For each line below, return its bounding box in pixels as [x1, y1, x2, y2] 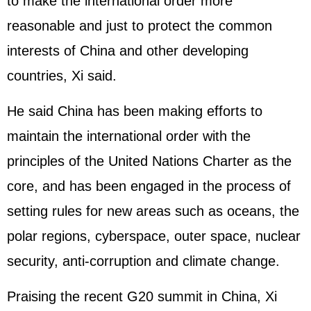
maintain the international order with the [7, 128, 251, 144]
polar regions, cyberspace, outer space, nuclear [7, 228, 301, 244]
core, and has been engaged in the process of [7, 178, 291, 194]
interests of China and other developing [7, 43, 249, 58]
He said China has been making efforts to [7, 103, 262, 119]
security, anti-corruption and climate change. [7, 253, 280, 269]
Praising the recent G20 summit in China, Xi [7, 289, 277, 304]
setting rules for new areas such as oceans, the [7, 203, 299, 219]
